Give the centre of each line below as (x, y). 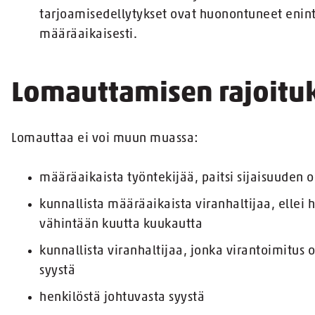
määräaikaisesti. (88, 35)
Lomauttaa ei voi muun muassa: (105, 139)
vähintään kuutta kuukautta (121, 225)
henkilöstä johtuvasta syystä (122, 298)
